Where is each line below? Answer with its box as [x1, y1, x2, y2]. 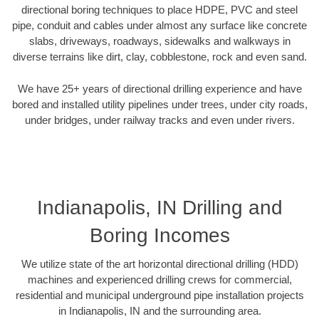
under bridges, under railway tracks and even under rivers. [24, 113, 295, 126]
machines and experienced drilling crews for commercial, [27, 273, 292, 286]
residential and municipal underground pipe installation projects [15, 289, 304, 302]
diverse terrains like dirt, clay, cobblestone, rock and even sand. [12, 51, 307, 63]
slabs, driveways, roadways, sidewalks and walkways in [28, 35, 291, 48]
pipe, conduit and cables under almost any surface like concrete [12, 19, 307, 32]
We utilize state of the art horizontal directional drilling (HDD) [21, 258, 298, 271]
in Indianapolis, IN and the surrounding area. [58, 305, 261, 318]
